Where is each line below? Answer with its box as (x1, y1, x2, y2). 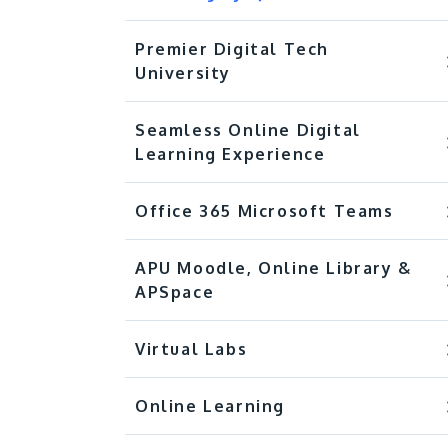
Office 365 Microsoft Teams (135, 201, 394, 221)
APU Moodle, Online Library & (135, 258, 412, 278)
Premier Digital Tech (135, 39, 330, 59)
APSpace (135, 282, 215, 302)
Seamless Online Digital (135, 120, 361, 140)
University (135, 63, 231, 83)
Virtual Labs (135, 339, 248, 359)
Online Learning (135, 396, 285, 416)
